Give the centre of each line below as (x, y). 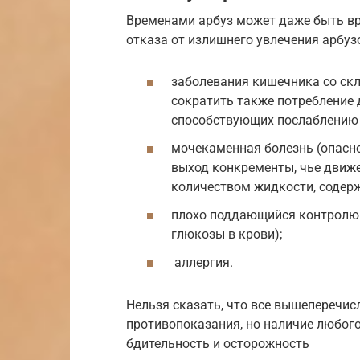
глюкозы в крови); (227, 235)
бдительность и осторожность (218, 344)
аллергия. (202, 263)
